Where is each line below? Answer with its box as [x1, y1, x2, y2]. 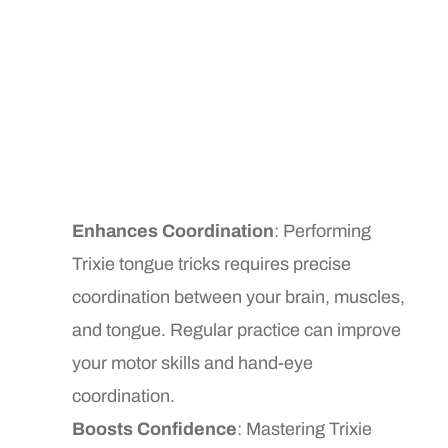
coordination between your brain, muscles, [72, 286, 406, 307]
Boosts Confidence [72, 418, 238, 439]
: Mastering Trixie [237, 418, 373, 439]
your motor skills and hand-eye [72, 352, 314, 373]
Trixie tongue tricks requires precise [72, 253, 352, 274]
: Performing [274, 220, 372, 241]
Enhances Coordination [72, 220, 275, 241]
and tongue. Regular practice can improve [72, 319, 402, 340]
